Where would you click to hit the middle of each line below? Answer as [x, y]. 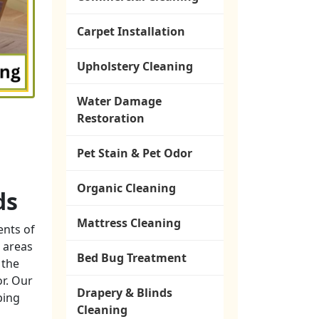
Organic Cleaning [126, 188]
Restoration [111, 118]
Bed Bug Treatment [132, 258]
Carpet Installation [131, 31]
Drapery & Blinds [125, 293]
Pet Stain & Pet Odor [135, 153]
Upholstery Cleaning [135, 66]
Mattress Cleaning [129, 223]
